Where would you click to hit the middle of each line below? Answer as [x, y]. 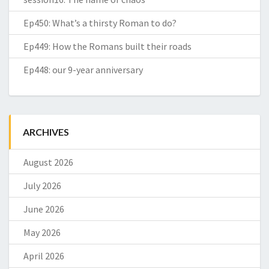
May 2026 [42, 232]
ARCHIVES [46, 131]
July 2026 [42, 185]
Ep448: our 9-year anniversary [83, 69]
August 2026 [48, 162]
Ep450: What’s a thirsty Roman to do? [100, 23]
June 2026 [44, 209]
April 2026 [44, 255]
